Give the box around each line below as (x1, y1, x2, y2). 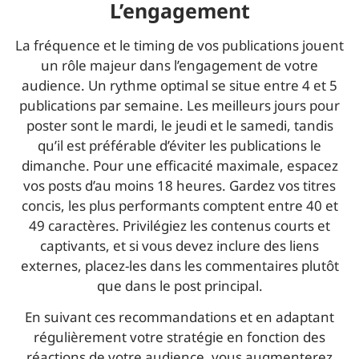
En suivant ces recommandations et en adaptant (25, 308, 334, 327)
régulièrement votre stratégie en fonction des (34, 328, 325, 347)
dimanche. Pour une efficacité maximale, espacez (21, 155, 338, 175)
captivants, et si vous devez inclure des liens (40, 236, 319, 255)
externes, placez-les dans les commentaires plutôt (20, 256, 339, 275)
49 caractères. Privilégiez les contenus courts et (29, 216, 330, 235)
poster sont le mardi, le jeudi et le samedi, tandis (26, 115, 333, 135)
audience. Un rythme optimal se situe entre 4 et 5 (22, 75, 337, 95)
